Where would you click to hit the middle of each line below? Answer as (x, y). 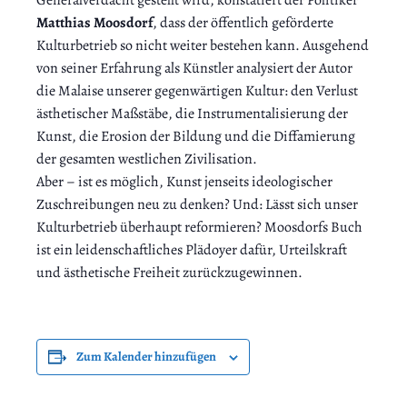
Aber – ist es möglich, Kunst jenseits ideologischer (184, 182)
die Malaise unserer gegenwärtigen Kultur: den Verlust (197, 91)
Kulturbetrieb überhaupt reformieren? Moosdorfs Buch (199, 228)
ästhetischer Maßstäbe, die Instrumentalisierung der (192, 114)
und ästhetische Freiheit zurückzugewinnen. (169, 273)
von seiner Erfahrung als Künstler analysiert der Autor (194, 69)
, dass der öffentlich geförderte (243, 23)
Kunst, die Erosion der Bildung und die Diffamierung (196, 137)
